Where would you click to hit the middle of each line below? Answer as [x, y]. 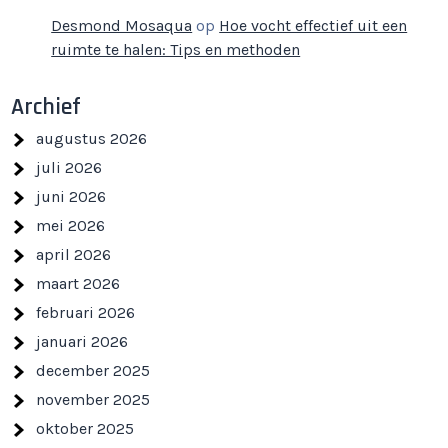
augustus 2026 [92, 139]
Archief [46, 107]
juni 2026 [71, 197]
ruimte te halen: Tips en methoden [176, 50]
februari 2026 [86, 313]
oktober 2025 [85, 429]
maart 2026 [78, 284]
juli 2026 [69, 168]
